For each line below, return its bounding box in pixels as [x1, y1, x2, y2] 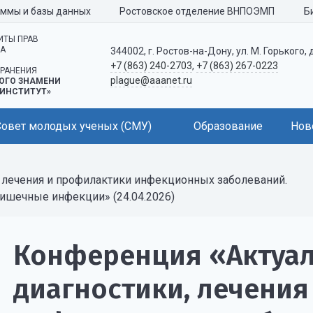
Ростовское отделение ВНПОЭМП [119, 6, 275, 17]
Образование [194, 119, 263, 133]
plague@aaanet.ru [110, 74, 192, 86]
